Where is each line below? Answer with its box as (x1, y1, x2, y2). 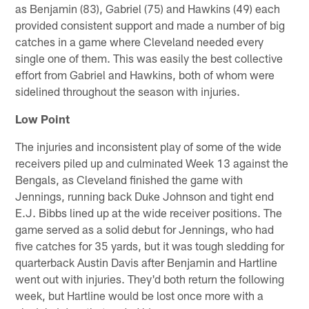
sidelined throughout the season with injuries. (15, 83, 241, 98)
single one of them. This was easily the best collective (15, 50, 283, 65)
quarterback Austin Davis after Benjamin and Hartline (15, 255, 278, 269)
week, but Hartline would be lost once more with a (15, 288, 264, 302)
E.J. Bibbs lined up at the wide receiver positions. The (15, 205, 283, 219)
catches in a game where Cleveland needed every (15, 34, 264, 48)
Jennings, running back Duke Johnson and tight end (15, 188, 275, 203)
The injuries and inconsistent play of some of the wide (15, 139, 282, 153)
